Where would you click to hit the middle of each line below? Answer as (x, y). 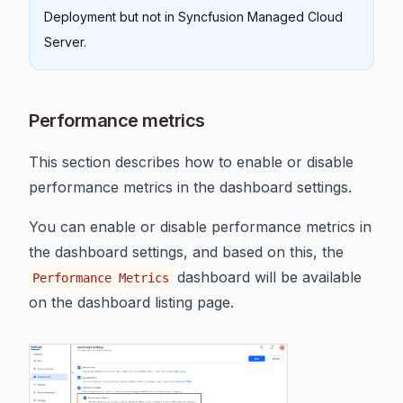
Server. (65, 41)
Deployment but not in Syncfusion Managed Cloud (193, 16)
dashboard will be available (267, 277)
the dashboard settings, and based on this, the (186, 251)
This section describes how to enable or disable (191, 161)
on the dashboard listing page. (131, 302)
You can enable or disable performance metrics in (200, 226)
